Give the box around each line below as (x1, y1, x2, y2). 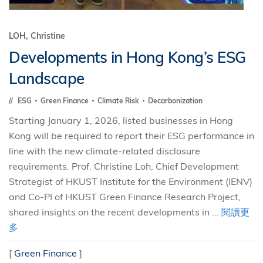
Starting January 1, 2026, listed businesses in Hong (9, 114, 233, 126)
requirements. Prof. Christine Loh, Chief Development (9, 160, 239, 172)
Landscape (9, 69, 85, 88)
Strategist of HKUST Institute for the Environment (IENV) (9, 176, 252, 187)
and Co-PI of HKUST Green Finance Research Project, (9, 191, 241, 203)
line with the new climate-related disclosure (9, 145, 200, 157)
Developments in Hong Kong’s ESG (9, 48, 246, 67)
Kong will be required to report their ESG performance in (9, 130, 254, 141)
